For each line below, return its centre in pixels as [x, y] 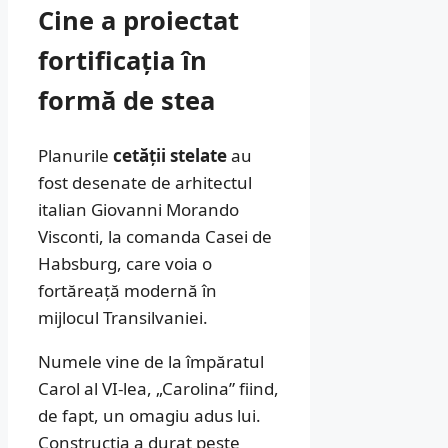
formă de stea [126, 100]
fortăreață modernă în [127, 290]
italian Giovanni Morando [138, 209]
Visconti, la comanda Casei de [155, 236]
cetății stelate [170, 155]
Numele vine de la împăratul [151, 361]
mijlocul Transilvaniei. [123, 317]
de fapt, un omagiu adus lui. [149, 415]
